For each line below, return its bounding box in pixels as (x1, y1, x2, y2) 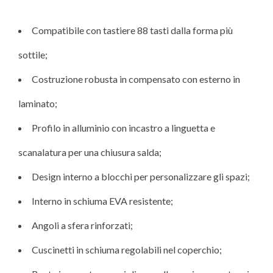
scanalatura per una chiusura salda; (18, 146, 161, 158)
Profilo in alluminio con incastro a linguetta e (32, 122, 215, 134)
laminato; (18, 97, 57, 110)
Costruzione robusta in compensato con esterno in (32, 73, 240, 85)
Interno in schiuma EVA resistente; (32, 195, 173, 207)
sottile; (18, 49, 48, 61)
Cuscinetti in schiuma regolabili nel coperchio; (32, 244, 222, 256)
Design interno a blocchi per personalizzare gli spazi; (32, 171, 250, 183)
